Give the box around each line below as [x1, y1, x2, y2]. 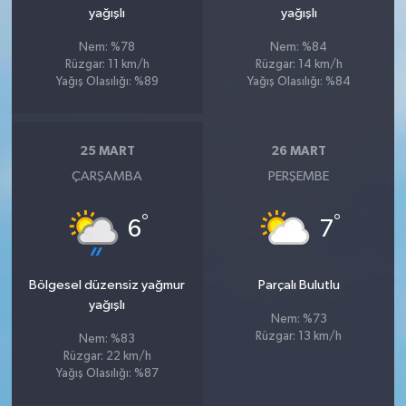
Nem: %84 [270, 41, 328, 53]
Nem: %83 [79, 333, 136, 345]
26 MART [271, 145, 327, 159]
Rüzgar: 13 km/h [256, 330, 343, 343]
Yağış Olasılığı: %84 [246, 75, 351, 88]
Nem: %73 [270, 313, 327, 325]
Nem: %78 [79, 41, 136, 53]
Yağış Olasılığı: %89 [55, 75, 159, 88]
